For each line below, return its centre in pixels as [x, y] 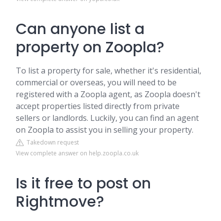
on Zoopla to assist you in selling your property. [105, 130]
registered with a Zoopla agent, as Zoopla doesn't [108, 94]
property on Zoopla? [90, 47]
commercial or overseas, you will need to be [96, 82]
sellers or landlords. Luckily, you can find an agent [107, 118]
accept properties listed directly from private [98, 106]
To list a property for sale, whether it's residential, [109, 71]
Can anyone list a [80, 29]
